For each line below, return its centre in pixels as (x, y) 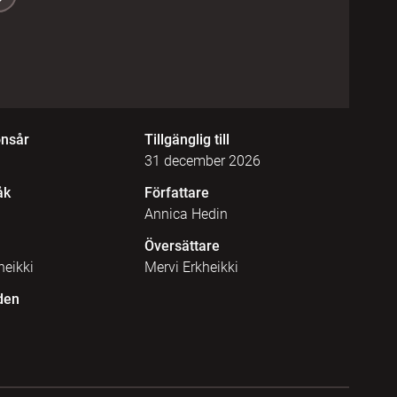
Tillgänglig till (187, 140)
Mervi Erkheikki (191, 267)
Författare (176, 193)
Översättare (182, 246)
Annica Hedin (186, 214)
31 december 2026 (202, 161)
